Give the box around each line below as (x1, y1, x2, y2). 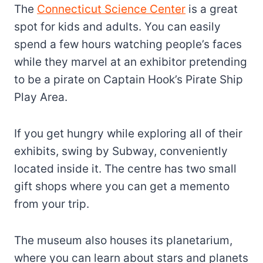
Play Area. (14, 90, 68, 104)
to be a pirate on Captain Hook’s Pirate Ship (14, 72, 243, 86)
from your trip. (14, 197, 89, 211)
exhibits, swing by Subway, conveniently (14, 144, 228, 158)
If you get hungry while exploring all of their (14, 126, 242, 140)
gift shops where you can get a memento (14, 179, 230, 193)
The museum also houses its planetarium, (14, 233, 232, 247)
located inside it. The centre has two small (14, 161, 237, 176)
